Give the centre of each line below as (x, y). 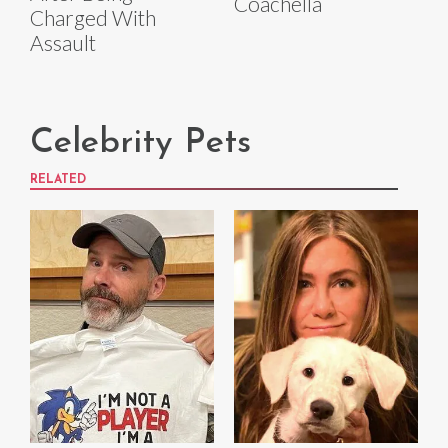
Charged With (93, 17)
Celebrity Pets (140, 143)
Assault (63, 42)
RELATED (58, 179)
